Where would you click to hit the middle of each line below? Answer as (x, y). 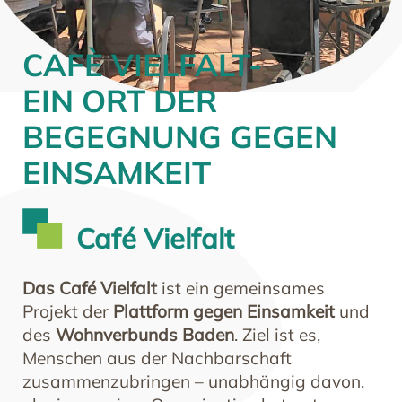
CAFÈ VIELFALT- (142, 65)
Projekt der (68, 311)
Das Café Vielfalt (90, 288)
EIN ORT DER (120, 100)
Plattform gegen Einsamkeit (224, 311)
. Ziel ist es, (277, 334)
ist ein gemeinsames (241, 288)
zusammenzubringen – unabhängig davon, (193, 381)
